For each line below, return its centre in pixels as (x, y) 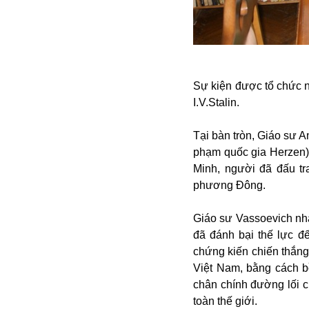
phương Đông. (229, 185)
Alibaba (42, 9)
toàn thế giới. (225, 301)
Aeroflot (42, 42)
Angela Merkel (59, 26)
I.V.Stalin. (216, 102)
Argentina (47, 76)
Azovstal (44, 109)
